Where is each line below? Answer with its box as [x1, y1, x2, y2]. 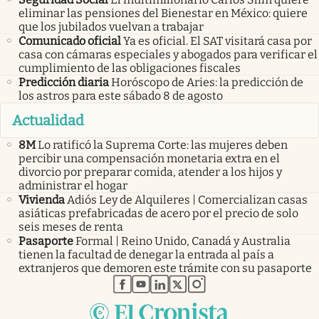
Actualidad [12, 111, 84, 129]
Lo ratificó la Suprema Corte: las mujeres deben [38, 138, 288, 152]
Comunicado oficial [19, 33, 121, 48]
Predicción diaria [19, 75, 109, 89]
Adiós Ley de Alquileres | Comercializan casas [67, 193, 308, 207]
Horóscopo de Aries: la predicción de [111, 75, 303, 89]
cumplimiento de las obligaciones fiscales [19, 61, 241, 75]
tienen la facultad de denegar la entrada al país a [19, 248, 274, 262]
